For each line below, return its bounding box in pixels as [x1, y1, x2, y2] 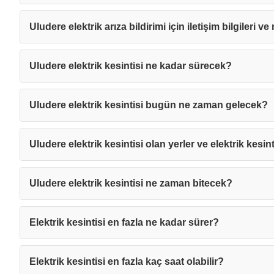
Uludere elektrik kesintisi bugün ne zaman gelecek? [29, 100, 268, 110]
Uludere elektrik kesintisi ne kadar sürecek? [29, 61, 232, 71]
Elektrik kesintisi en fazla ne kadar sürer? [29, 217, 219, 228]
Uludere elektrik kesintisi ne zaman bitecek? [29, 178, 232, 188]
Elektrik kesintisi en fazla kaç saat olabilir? [29, 256, 224, 267]
